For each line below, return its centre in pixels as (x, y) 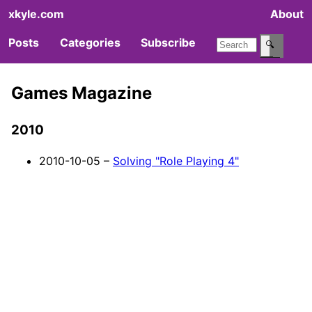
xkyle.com (36, 14)
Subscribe (168, 42)
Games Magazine (81, 93)
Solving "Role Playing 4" (176, 161)
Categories (90, 42)
